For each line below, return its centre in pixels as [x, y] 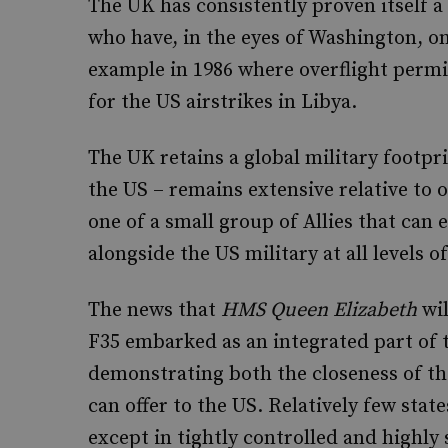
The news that [154, 310]
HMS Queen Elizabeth [319, 310]
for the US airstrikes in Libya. [222, 102]
